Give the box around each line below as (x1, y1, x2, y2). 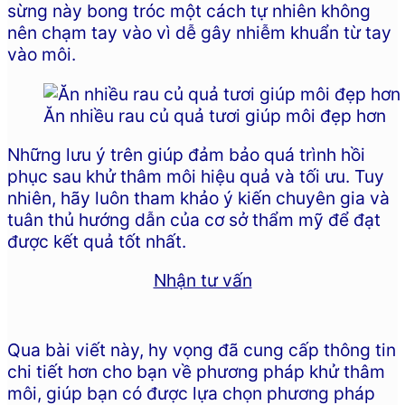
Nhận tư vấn (153, 268, 252, 291)
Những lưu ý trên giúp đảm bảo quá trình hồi (7, 143, 365, 165)
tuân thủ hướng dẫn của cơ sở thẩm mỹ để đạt (7, 208, 381, 231)
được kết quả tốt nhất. (7, 230, 186, 252)
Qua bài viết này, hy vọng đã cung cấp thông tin (7, 339, 396, 362)
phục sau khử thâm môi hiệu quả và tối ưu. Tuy (7, 165, 384, 187)
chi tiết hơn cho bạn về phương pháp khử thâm (7, 361, 385, 383)
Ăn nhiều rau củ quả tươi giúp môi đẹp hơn (43, 104, 386, 127)
